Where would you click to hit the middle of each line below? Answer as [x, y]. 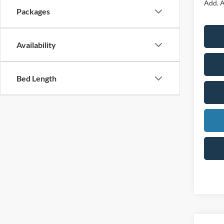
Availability [36, 45]
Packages [33, 11]
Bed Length [36, 78]
